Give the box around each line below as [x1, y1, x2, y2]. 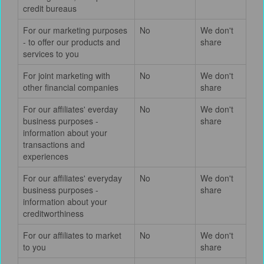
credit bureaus [23, 2, 77, 14]
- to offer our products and [23, 36, 120, 48]
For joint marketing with [23, 70, 110, 81]
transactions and [23, 138, 85, 150]
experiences [23, 150, 68, 162]
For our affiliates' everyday [23, 172, 122, 184]
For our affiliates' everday [23, 103, 118, 115]
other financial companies [23, 81, 118, 93]
